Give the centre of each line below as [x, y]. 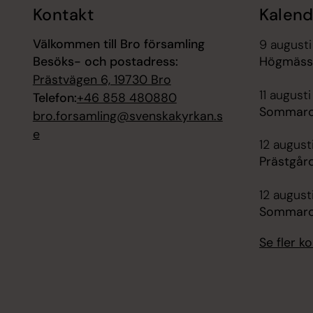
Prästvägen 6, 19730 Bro [102, 80]
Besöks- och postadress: [105, 62]
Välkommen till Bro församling [118, 44]
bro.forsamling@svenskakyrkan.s [128, 116]
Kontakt [63, 14]
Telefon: [54, 98]
